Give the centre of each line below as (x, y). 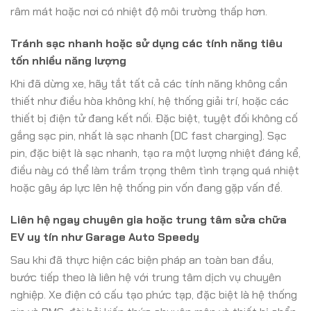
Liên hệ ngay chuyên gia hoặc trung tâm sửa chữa (149, 219)
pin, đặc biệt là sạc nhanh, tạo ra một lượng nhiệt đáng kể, (155, 153)
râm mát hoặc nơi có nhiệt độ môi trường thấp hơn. (139, 12)
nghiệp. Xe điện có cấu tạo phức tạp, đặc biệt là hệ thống (154, 294)
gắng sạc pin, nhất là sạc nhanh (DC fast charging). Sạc (149, 135)
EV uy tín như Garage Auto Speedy (105, 237)
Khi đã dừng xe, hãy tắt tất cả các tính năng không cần (149, 83)
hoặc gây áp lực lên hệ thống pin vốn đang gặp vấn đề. (146, 187)
